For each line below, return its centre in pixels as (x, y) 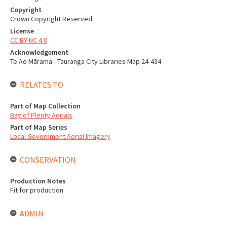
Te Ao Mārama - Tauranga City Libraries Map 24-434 (86, 61)
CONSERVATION (48, 160)
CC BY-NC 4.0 (29, 40)
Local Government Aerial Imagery (60, 136)
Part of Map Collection (45, 106)
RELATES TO (42, 85)
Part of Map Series (39, 127)
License (22, 31)
